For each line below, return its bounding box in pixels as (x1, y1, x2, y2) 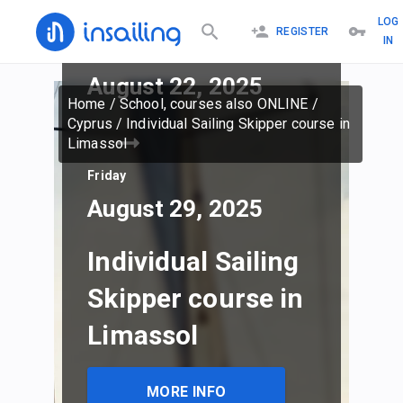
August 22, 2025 (87, 73, 264, 101)
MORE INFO (146, 382, 227, 400)
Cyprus (67, 115, 112, 132)
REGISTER (275, 24, 329, 38)
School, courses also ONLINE (119, 95, 309, 112)
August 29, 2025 (87, 195, 264, 223)
